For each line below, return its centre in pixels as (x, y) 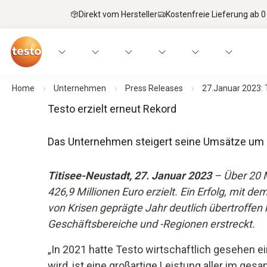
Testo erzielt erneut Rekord (112, 109)
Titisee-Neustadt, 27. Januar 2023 (130, 176)
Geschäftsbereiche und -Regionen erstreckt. (151, 224)
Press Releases (154, 88)
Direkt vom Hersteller (118, 14)
